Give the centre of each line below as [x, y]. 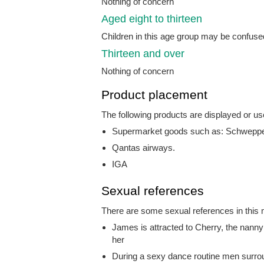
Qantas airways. [143, 148]
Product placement [154, 95]
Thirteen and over [143, 54]
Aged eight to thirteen [152, 19]
